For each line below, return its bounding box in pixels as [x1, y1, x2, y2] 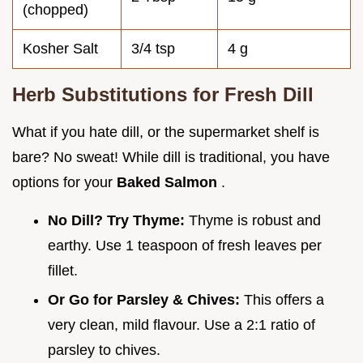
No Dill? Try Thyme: [48, 211, 189, 228]
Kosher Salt [23, 40, 98, 57]
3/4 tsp [131, 40, 175, 57]
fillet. [48, 262, 78, 279]
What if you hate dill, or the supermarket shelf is [12, 123, 319, 140]
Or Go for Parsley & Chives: [48, 292, 244, 309]
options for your [12, 173, 117, 190]
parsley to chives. [48, 342, 160, 359]
